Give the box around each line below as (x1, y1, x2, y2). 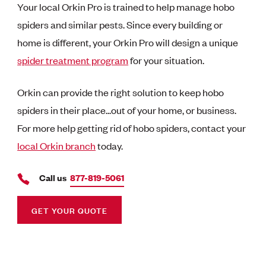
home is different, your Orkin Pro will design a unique (17, 36, 239, 49)
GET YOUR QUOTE (31, 204, 108, 217)
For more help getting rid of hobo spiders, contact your (17, 121, 246, 135)
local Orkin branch (17, 139, 96, 153)
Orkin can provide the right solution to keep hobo (17, 85, 224, 99)
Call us (39, 171, 67, 184)
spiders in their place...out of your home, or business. (17, 103, 237, 117)
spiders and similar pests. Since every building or (17, 18, 223, 31)
